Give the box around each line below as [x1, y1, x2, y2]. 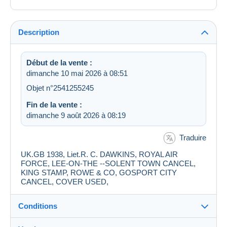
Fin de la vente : [26, 100, 82, 109]
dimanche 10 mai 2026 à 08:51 [26, 68, 128, 78]
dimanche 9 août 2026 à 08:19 [26, 110, 126, 120]
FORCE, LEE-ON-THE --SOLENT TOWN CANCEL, [21, 159, 196, 168]
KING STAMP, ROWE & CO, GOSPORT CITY [21, 168, 177, 177]
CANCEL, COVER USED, [21, 177, 108, 186]
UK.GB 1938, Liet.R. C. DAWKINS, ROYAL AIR [21, 150, 178, 159]
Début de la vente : [26, 58, 92, 67]
